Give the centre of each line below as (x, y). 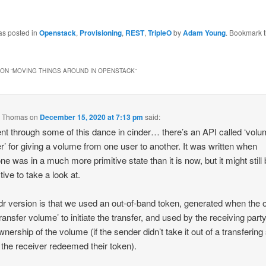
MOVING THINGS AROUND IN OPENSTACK (73, 71)
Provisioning (100, 33)
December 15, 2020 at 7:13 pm (92, 117)
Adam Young (204, 33)
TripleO (159, 33)
